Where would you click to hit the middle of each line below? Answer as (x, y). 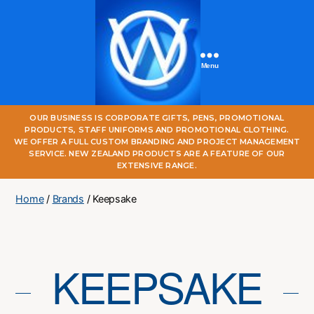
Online (164, 143)
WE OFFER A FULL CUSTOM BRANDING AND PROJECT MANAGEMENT (157, 142)
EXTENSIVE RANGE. (157, 165)
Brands (68, 199)
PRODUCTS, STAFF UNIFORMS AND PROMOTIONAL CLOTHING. (157, 130)
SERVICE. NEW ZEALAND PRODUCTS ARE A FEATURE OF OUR (157, 153)
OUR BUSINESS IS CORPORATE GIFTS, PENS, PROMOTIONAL (157, 118)
